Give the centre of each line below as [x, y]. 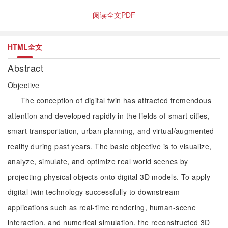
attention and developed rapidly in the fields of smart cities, [109, 116]
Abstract [27, 68]
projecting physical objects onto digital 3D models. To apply [109, 177]
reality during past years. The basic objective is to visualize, [110, 146]
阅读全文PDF [114, 15]
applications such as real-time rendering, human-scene [102, 207]
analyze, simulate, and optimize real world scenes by [98, 161]
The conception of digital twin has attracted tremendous [116, 100]
